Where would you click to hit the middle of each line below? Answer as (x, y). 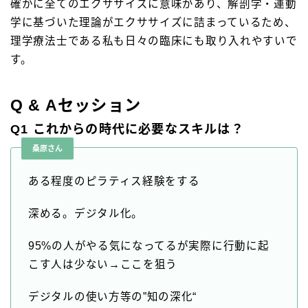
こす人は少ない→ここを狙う (103, 265)
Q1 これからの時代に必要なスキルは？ (127, 130)
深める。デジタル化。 (86, 214)
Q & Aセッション (76, 106)
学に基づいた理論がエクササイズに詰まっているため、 (153, 23)
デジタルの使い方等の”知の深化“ (113, 297)
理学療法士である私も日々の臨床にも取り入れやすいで (154, 41)
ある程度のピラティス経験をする (114, 181)
